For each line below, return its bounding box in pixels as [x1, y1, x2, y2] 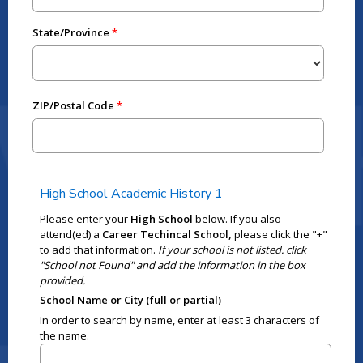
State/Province [32, 24, 109, 40]
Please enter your [40, 211, 131, 226]
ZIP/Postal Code [32, 98, 114, 113]
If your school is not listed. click [158, 241, 307, 257]
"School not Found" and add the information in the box [40, 257, 306, 272]
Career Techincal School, [102, 226, 233, 241]
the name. [40, 327, 90, 343]
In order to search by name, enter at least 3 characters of [40, 312, 320, 327]
